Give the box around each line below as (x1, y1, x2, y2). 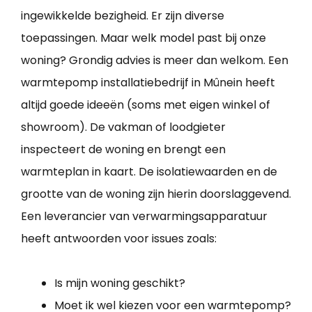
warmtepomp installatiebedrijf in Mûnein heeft (21, 75, 275, 91)
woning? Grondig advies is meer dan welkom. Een (21, 52, 288, 69)
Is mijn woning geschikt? (54, 275, 185, 292)
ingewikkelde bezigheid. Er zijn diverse (21, 8, 224, 24)
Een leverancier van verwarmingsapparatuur (21, 208, 267, 225)
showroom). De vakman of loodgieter (21, 119, 226, 136)
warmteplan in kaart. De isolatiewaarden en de (21, 164, 277, 180)
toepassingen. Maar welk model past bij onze (21, 30, 266, 47)
